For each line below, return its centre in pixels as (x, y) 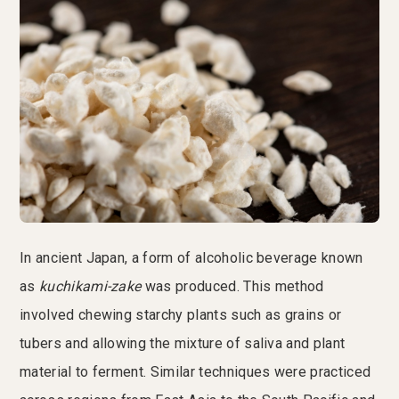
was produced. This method (232, 287)
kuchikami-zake (90, 287)
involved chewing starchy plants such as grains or (181, 315)
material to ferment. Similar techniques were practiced (195, 372)
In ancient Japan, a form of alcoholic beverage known (191, 258)
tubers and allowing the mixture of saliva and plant (183, 344)
